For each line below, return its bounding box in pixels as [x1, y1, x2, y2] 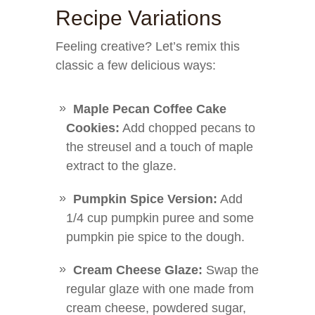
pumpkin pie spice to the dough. [66, 230, 245, 244]
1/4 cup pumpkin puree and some [66, 211, 254, 225]
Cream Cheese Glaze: [73, 263, 202, 277]
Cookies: [66, 121, 120, 135]
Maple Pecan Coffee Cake [73, 102, 226, 116]
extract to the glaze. [66, 159, 176, 173]
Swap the [202, 263, 259, 277]
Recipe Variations [56, 6, 221, 30]
